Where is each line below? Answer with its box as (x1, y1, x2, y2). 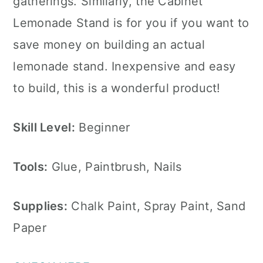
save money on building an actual (13, 38, 205, 52)
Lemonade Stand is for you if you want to (13, 16, 249, 30)
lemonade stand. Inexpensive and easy (13, 59, 236, 73)
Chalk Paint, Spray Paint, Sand (68, 199, 246, 213)
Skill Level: (13, 120, 75, 134)
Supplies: (13, 199, 68, 213)
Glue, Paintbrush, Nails (48, 160, 182, 174)
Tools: (13, 160, 48, 174)
